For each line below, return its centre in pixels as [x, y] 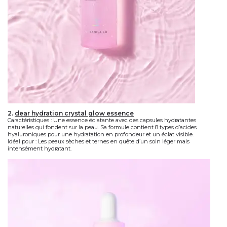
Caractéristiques [28, 120]
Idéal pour [21, 141]
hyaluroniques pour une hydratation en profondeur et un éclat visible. [101, 134]
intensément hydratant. [40, 148]
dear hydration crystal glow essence [74, 113]
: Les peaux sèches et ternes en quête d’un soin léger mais [112, 141]
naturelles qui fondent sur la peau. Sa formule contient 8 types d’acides [102, 127]
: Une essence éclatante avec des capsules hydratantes [123, 120]
